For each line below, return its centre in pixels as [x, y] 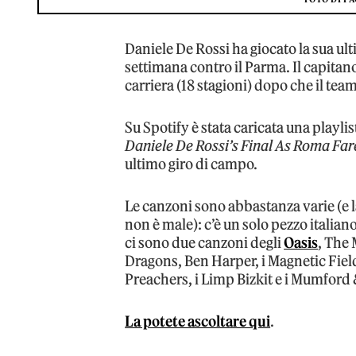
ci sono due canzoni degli [205, 242]
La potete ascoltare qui [198, 321]
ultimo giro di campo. [192, 164]
